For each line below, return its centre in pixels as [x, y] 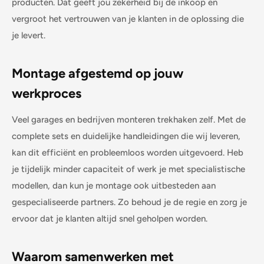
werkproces [47, 93]
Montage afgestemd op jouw [98, 73]
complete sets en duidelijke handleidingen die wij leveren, [126, 136]
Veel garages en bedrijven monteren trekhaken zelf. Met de [129, 119]
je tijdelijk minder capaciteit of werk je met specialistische [128, 169]
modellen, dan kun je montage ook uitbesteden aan [114, 185]
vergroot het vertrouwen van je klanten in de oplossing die [128, 19]
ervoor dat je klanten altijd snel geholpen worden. [110, 218]
